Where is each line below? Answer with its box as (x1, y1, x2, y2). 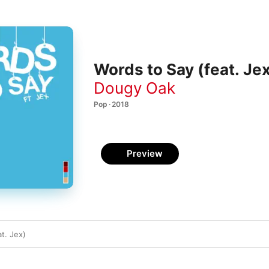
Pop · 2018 (94, 99, 129, 109)
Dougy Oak (94, 78, 175, 97)
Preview (127, 148, 163, 159)
